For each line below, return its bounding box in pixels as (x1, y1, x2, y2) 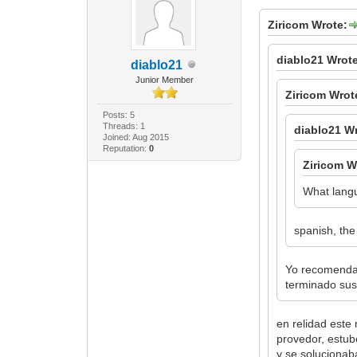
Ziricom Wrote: (268, 18, 348, 31)
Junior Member (135, 74, 194, 84)
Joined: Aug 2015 (102, 131, 169, 142)
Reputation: (102, 143, 149, 153)
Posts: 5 (102, 109, 135, 120)
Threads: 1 (102, 120, 145, 131)
